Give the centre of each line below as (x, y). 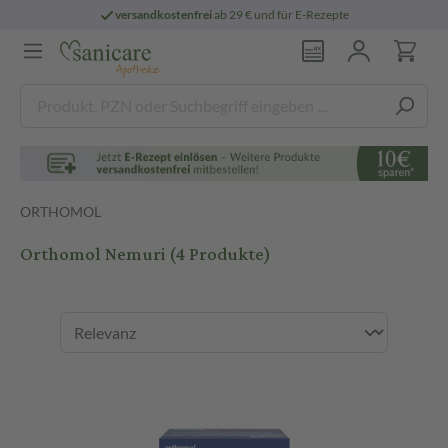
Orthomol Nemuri (94, 254)
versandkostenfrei (164, 14)
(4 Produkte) (220, 254)
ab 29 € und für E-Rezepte (281, 14)
